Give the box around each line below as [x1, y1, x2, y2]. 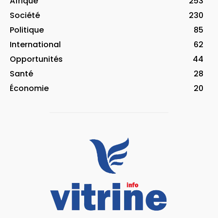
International [10, 38, 61, 50]
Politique [10, 24, 44, 36]
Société [10, 9, 40, 21]
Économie [10, 82, 49, 94]
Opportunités [10, 53, 63, 65]
